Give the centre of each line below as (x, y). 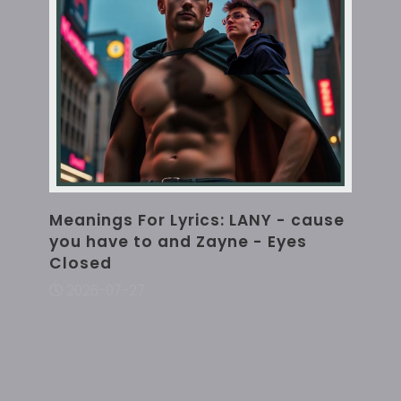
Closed (81, 264)
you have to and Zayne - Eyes (178, 242)
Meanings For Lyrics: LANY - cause (197, 221)
